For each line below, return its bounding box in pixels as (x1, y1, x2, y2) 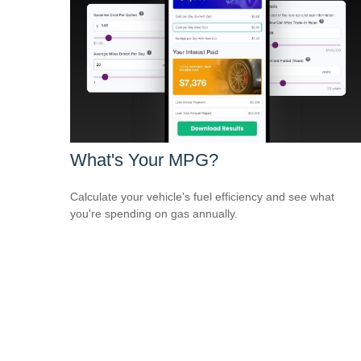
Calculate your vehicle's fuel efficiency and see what (70, 189, 334, 203)
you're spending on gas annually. (70, 206, 238, 220)
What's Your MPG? (70, 149, 218, 170)
